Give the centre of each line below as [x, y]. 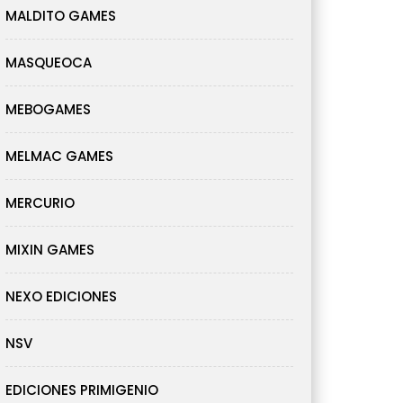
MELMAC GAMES [59, 157]
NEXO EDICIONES [61, 297]
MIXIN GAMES [50, 250]
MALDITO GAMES [61, 16]
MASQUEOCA [49, 63]
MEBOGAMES [48, 110]
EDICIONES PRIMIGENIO [82, 390]
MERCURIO [40, 203]
